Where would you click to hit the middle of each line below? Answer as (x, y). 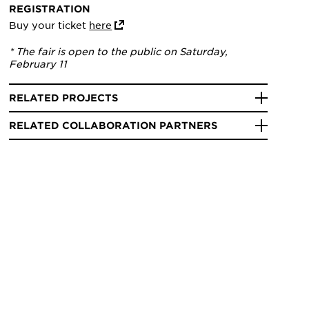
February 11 (38, 64)
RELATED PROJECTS (64, 98)
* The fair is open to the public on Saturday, (119, 51)
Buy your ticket (49, 25)
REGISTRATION (50, 9)
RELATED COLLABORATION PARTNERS (113, 126)
